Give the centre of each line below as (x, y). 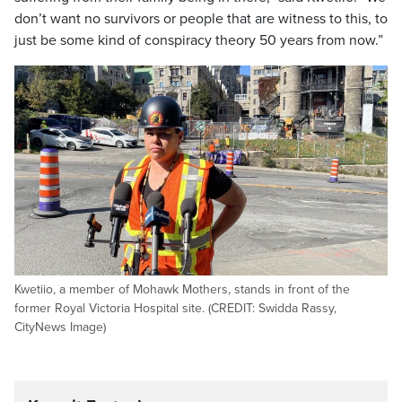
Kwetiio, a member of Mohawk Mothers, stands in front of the (182, 289)
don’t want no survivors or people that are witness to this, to (201, 19)
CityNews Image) (60, 327)
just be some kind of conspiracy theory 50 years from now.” (199, 40)
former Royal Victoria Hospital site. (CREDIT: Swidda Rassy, (175, 308)
